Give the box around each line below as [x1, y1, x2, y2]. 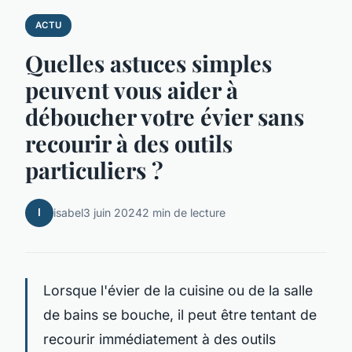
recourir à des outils [25, 127, 233, 158]
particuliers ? [25, 154, 163, 185]
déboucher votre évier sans [25, 101, 304, 131]
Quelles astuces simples [25, 47, 272, 78]
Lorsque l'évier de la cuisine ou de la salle [43, 281, 313, 299]
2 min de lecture [142, 206, 225, 220]
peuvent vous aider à [25, 74, 238, 104]
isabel [53, 206, 83, 220]
